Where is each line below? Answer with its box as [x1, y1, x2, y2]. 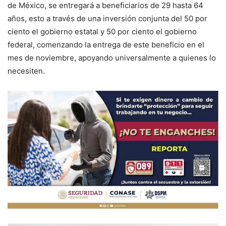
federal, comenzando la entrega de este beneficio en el [8, 40, 204, 50]
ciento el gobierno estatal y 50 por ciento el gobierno [8, 27, 197, 37]
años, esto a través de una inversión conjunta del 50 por [8, 14, 207, 24]
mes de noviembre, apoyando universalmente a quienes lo [8, 53, 216, 63]
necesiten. [8, 66, 45, 76]
